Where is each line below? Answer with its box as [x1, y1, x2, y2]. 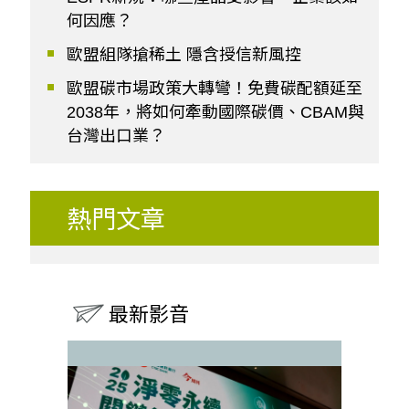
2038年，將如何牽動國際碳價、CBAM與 [67, 102, 364, 121]
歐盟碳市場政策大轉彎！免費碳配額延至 [67, 79, 362, 98]
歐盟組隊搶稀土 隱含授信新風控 [67, 45, 301, 64]
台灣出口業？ [67, 126, 165, 145]
